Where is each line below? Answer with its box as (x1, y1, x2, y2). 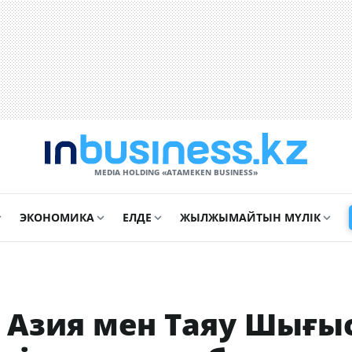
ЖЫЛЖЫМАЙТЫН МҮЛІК (179, 210, 321, 225)
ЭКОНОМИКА (19, 210, 94, 225)
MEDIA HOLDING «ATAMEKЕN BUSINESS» (94, 167, 258, 178)
